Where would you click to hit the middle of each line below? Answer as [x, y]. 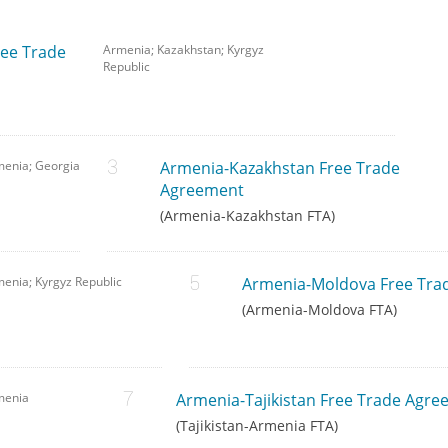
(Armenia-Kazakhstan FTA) [247, 216]
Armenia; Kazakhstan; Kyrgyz [183, 50]
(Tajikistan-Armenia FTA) [256, 426]
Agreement [201, 190]
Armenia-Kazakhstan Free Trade [279, 168]
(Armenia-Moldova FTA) [319, 310]
